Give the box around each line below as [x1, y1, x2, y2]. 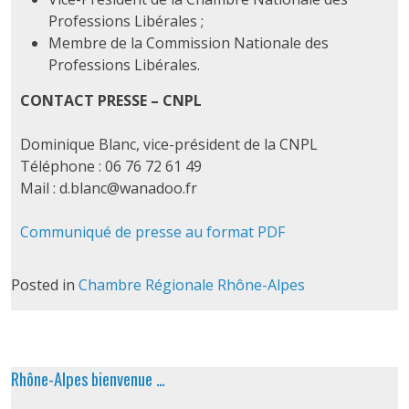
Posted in [10, 275, 79, 296]
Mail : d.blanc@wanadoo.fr [19, 178, 197, 199]
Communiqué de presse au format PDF [19, 222, 285, 243]
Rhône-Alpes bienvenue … [10, 365, 165, 391]
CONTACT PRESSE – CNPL [19, 90, 202, 111]
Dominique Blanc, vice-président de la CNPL [19, 134, 318, 155]
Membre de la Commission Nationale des [47, 32, 329, 53]
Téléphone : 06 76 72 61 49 [19, 156, 202, 177]
